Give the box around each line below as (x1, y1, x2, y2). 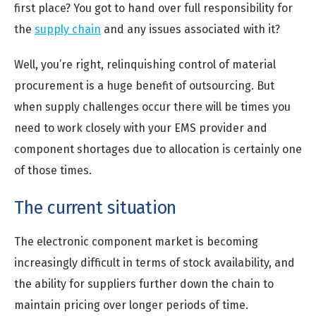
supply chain (35, 23, 101, 36)
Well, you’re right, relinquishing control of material (14, 58, 276, 71)
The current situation (14, 197, 177, 219)
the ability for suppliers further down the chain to (14, 277, 274, 291)
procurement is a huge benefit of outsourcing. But (14, 79, 274, 92)
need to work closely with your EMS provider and (14, 121, 267, 135)
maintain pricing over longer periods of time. (14, 298, 248, 312)
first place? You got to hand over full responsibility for (14, 1, 293, 15)
